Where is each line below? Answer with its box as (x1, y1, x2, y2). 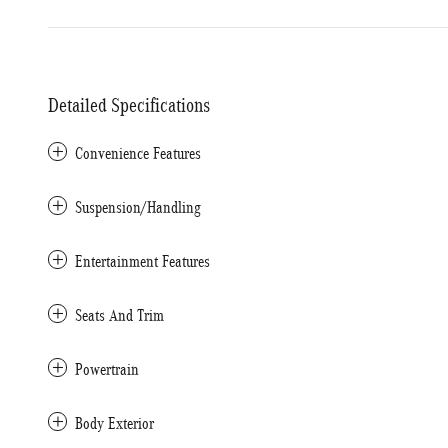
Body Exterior (75, 414, 154, 433)
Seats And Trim (75, 306, 164, 325)
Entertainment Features (75, 252, 210, 271)
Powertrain (75, 360, 139, 379)
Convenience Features (75, 144, 201, 163)
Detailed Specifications (48, 94, 210, 116)
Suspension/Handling (75, 198, 201, 217)
